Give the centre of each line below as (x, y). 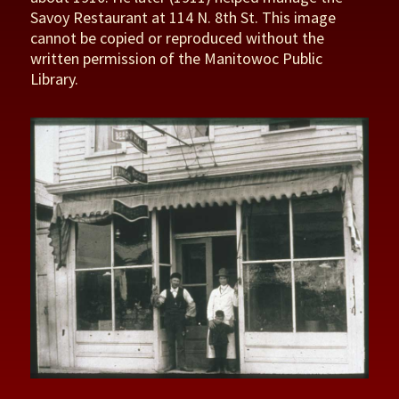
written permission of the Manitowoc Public (177, 59)
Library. (55, 79)
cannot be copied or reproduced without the (178, 38)
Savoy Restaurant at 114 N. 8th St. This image (183, 18)
